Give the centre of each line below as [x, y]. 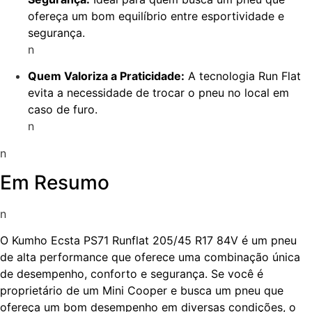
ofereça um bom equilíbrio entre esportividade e [156, 16]
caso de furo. [63, 110]
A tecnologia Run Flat [243, 76]
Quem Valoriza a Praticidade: [106, 76]
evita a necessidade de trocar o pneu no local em [158, 93]
